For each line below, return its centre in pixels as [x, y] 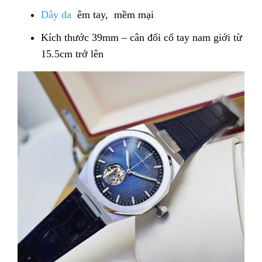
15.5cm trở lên [72, 54]
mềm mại [132, 15]
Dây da [58, 15]
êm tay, [93, 15]
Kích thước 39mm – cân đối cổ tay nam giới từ [142, 38]
